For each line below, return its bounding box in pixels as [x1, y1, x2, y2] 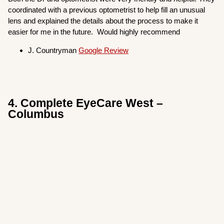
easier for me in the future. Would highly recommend [8, 27, 180, 36]
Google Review [78, 46, 129, 55]
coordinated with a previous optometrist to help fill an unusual [8, 5, 205, 14]
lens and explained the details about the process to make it [8, 16, 198, 25]
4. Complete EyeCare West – [8, 96, 163, 109]
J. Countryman [28, 46, 79, 55]
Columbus [8, 107, 64, 120]
